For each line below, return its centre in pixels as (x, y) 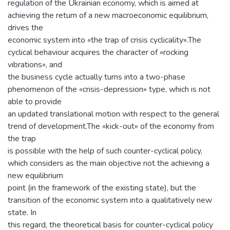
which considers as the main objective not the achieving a (109, 163)
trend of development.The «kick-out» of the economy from (111, 126)
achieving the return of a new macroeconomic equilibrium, (108, 15)
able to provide (35, 101)
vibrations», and (35, 64)
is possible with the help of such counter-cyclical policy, (105, 151)
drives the (25, 27)
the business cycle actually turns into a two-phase (97, 77)
